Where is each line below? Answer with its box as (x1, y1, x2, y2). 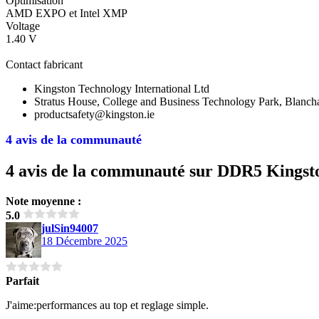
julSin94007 (41, 221, 98, 234)
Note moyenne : (6, 194, 81, 207)
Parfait (6, 274, 39, 287)
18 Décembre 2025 (41, 234, 127, 247)
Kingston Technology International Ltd (34, 82, 209, 95)
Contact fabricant (6, 58, 83, 70)
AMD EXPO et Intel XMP (6, 6, 127, 19)
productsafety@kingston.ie (34, 108, 155, 120)
